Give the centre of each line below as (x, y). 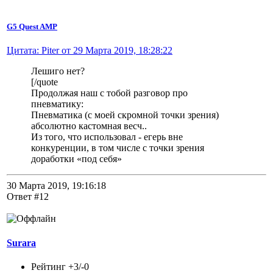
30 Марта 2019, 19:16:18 (56, 186)
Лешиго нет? (58, 71)
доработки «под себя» (76, 159)
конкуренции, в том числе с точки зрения (118, 148)
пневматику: (57, 104)
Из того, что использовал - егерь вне (107, 137)
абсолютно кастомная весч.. (89, 126)
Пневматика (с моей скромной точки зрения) (125, 115)
